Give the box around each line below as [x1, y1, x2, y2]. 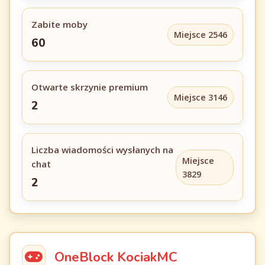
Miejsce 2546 [174, 29, 227, 40]
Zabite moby [31, 18, 88, 30]
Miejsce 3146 [174, 92, 227, 103]
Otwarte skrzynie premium [31, 81, 148, 93]
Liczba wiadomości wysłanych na [31, 144, 173, 156]
